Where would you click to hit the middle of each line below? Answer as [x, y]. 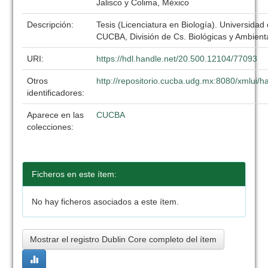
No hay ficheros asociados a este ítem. [106, 202]
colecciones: [51, 127]
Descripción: [52, 25]
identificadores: [57, 93]
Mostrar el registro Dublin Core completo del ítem [124, 239]
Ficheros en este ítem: [74, 174]
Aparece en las [56, 115]
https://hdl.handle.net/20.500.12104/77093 [177, 59]
